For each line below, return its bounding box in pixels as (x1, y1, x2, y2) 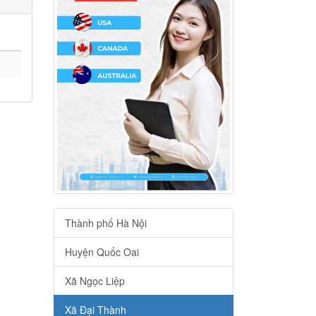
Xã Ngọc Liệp (65, 274, 125, 288)
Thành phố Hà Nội (65, 216, 147, 231)
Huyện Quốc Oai (65, 245, 139, 260)
